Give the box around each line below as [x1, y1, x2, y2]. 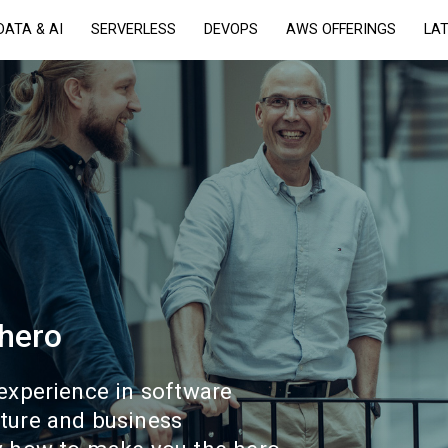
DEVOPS [204, 21, 259, 38]
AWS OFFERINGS [286, 21, 397, 38]
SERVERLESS [91, 21, 177, 38]
